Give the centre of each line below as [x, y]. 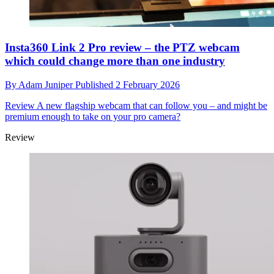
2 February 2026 [148, 84]
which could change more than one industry [115, 61]
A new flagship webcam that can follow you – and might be [151, 105]
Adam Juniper [47, 84]
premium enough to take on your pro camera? [93, 116]
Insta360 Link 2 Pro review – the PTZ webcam [122, 48]
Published [95, 84]
